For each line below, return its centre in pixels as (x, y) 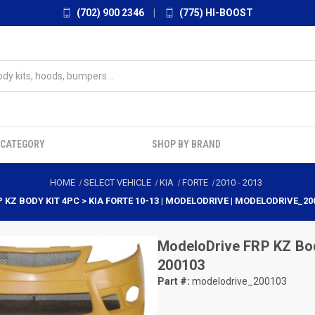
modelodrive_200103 (238, 281)
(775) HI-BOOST (215, 13)
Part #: (174, 281)
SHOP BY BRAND (187, 144)
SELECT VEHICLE (117, 182)
